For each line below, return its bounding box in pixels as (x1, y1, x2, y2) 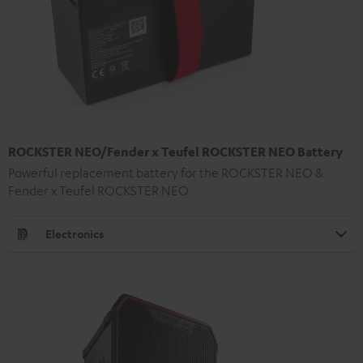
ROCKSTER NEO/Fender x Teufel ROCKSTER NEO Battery (8, 143, 343, 160)
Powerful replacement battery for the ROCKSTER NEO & (8, 164, 323, 181)
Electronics (45, 226, 105, 242)
